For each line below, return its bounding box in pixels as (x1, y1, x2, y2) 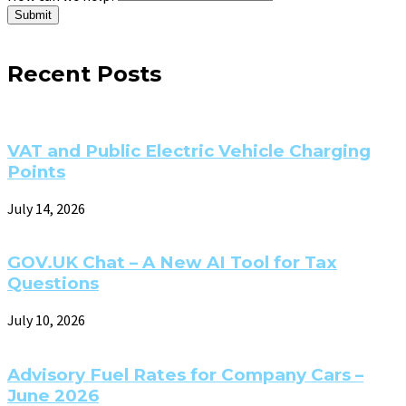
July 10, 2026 (7, 311, 85, 330)
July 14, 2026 (7, 198, 85, 217)
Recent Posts (7, 61, 161, 88)
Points (7, 160, 65, 182)
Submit (14, 8, 52, 23)
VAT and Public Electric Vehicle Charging (7, 140, 371, 161)
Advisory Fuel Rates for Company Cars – (7, 363, 363, 385)
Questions (7, 273, 99, 295)
